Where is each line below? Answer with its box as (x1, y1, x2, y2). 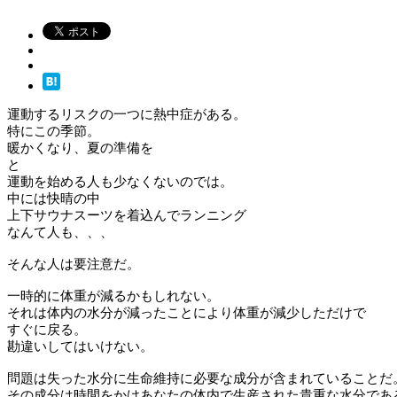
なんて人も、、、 (7, 223, 113, 239)
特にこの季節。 (7, 122, 100, 138)
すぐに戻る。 (7, 321, 87, 337)
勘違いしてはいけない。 (7, 338, 153, 354)
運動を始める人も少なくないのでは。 (7, 173, 233, 189)
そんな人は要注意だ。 (7, 255, 140, 271)
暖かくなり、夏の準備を (7, 139, 153, 155)
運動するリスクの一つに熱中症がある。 (7, 105, 246, 121)
